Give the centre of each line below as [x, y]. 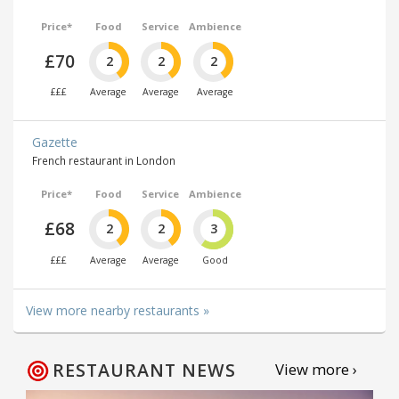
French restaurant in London [104, 161]
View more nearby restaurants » [118, 310]
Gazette [55, 142]
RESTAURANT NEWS [144, 370]
